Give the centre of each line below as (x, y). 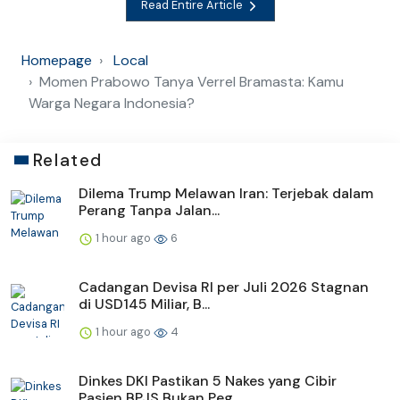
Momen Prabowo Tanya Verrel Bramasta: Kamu (192, 81)
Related (67, 160)
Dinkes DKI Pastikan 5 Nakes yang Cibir (208, 380)
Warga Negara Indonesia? (112, 103)
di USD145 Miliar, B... (144, 304)
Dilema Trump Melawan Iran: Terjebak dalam (226, 193)
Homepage (57, 60)
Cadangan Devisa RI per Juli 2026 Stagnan (224, 287)
